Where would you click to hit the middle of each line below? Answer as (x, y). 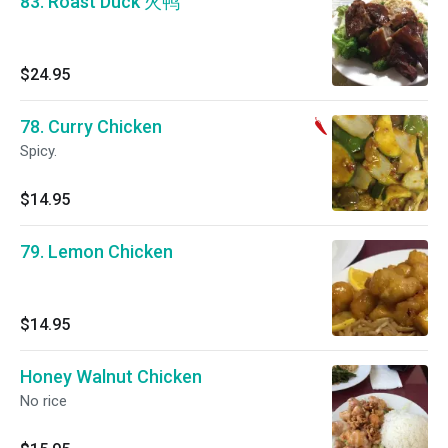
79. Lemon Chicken (96, 251)
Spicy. (38, 151)
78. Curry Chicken (91, 126)
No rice (43, 401)
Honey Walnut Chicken (111, 376)
